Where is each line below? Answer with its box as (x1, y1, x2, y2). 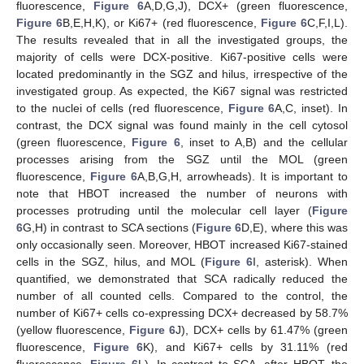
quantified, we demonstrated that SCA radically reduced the (16, 272, 348, 286)
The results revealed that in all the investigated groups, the (16, 33, 348, 47)
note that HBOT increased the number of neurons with (16, 187, 348, 201)
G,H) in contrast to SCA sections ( (23, 221, 197, 235)
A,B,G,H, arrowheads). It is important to (137, 170, 348, 184)
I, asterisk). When (253, 255, 349, 269)
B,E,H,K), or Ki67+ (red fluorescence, (63, 16, 261, 30)
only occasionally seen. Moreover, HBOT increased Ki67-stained (16, 238, 348, 252)
